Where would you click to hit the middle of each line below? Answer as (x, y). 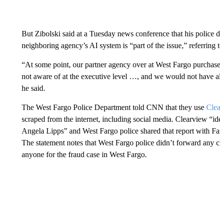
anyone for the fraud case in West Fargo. (84, 154)
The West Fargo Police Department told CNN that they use (114, 107)
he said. (33, 88)
